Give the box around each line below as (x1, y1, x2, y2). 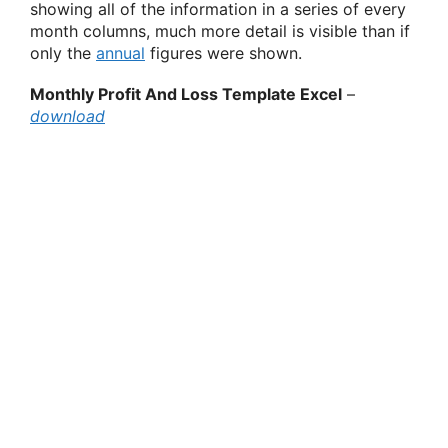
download (30, 105, 105, 126)
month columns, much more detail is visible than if (30, 20, 410, 41)
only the (30, 42, 96, 63)
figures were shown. (145, 42, 302, 63)
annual (96, 42, 145, 63)
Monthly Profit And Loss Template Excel (30, 83, 342, 104)
